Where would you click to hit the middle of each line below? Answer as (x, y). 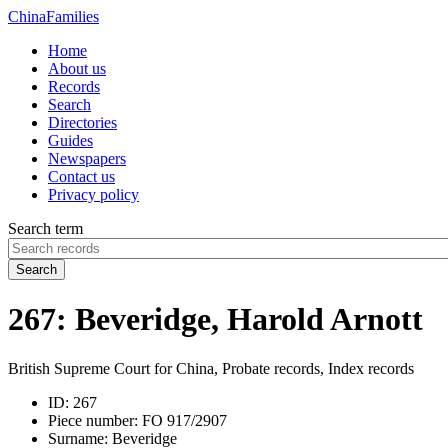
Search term (45, 228)
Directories (82, 122)
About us (77, 68)
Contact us (81, 176)
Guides (70, 140)
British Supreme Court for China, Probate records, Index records (211, 368)
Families (72, 16)
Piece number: (93, 420)
